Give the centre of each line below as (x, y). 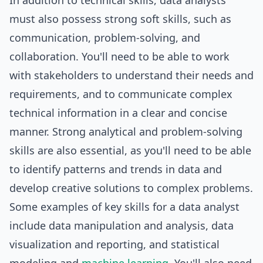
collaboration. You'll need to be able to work (119, 56)
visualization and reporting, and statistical (114, 244)
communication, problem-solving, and (105, 38)
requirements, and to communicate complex (121, 94)
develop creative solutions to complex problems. (131, 188)
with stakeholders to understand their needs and (131, 75)
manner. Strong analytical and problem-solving (126, 131)
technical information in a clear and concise (118, 113)
